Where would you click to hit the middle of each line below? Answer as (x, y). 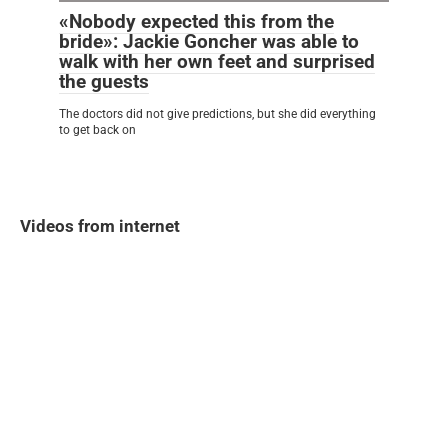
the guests (104, 81)
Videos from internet (100, 226)
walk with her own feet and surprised (217, 61)
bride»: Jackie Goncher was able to (209, 41)
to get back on (97, 130)
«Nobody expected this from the (196, 21)
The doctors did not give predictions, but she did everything (217, 114)
